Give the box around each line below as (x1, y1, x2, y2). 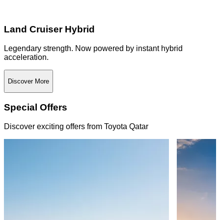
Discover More (8, 77, 49, 85)
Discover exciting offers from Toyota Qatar (4, 122, 148, 131)
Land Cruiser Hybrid (4, 24, 95, 34)
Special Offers (4, 102, 67, 113)
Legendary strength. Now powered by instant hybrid (4, 44, 183, 53)
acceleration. (4, 53, 49, 61)
